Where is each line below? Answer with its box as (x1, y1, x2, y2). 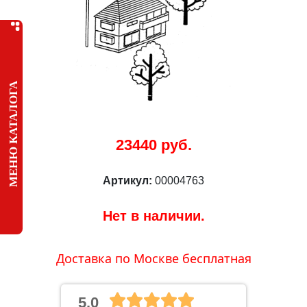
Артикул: (103, 175, 155, 186)
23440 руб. (115, 136, 192, 153)
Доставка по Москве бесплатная (56, 250, 251, 267)
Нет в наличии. (102, 208, 205, 223)
